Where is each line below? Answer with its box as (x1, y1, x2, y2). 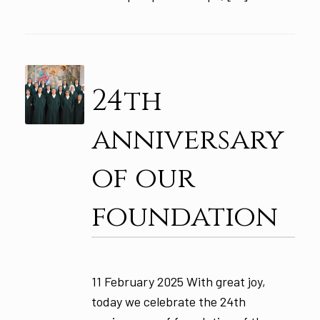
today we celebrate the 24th (91, 293, 246, 309)
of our (91, 159, 195, 199)
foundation (91, 198, 278, 237)
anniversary (91, 121, 284, 160)
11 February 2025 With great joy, (91, 273, 266, 289)
